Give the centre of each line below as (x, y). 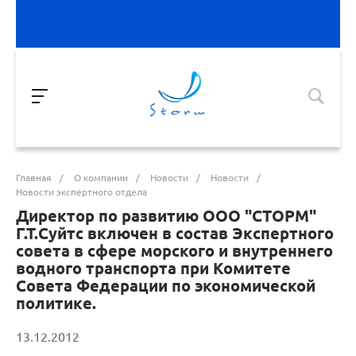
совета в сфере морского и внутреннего (174, 251)
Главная (34, 178)
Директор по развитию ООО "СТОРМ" (166, 216)
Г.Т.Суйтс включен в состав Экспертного (175, 233)
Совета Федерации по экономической (166, 286)
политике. (56, 303)
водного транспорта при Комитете (153, 268)
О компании (101, 178)
